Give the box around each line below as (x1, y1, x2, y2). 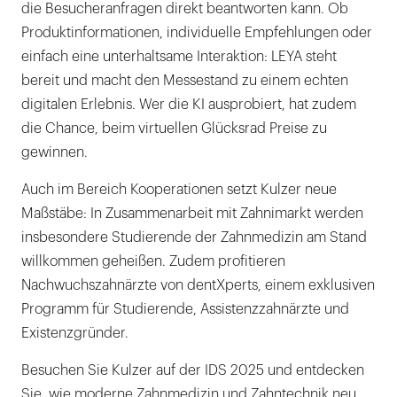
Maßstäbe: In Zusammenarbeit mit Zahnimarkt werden (21, 206, 363, 221)
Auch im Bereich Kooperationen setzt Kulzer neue (21, 182, 337, 197)
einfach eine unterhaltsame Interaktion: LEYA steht (21, 49, 337, 64)
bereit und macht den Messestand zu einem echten (21, 73, 348, 88)
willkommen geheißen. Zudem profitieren (21, 253, 285, 269)
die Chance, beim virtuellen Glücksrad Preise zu (21, 121, 327, 136)
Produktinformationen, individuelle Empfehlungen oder (21, 25, 372, 40)
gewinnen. (21, 144, 88, 160)
